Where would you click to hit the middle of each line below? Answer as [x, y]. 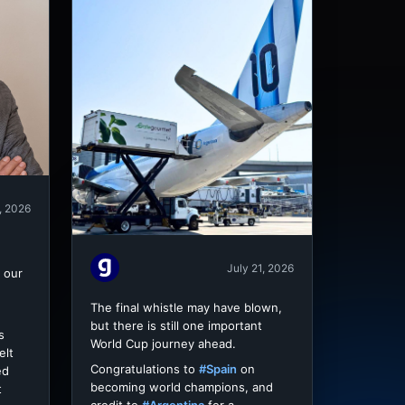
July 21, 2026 [260, 268]
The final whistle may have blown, [186, 308]
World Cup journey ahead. [163, 344]
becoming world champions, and [182, 387]
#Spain [218, 369]
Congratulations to [145, 369]
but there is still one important [176, 326]
